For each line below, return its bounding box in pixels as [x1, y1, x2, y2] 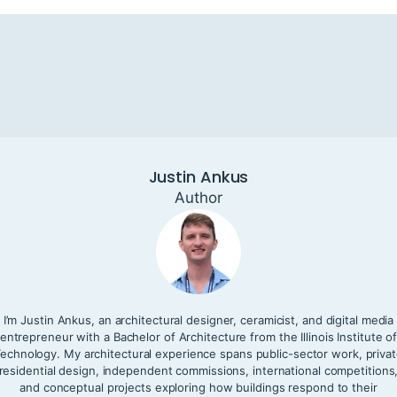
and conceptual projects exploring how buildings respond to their [19, 379, 378, 394]
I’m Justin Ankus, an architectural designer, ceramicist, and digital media [3, 312, 394, 327]
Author [175, 188, 222, 206]
